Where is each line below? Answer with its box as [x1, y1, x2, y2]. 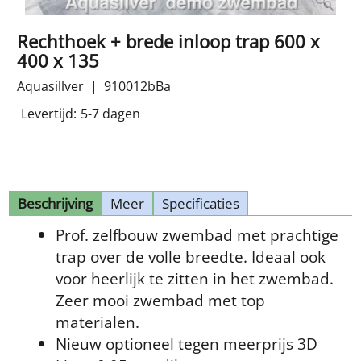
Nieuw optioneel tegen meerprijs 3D [56, 333, 317, 355]
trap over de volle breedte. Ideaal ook [56, 246, 326, 268]
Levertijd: [21, 105, 77, 123]
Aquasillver [17, 77, 84, 96]
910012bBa [104, 77, 171, 96]
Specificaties [162, 194, 239, 214]
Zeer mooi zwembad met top [56, 289, 265, 312]
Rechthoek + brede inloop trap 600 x [17, 29, 320, 55]
